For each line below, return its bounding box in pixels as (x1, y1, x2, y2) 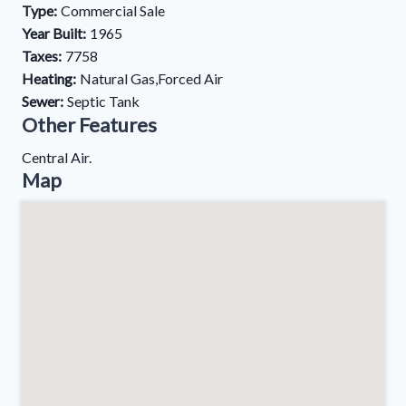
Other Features (22, 112, 157, 137)
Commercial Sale (61, 2, 165, 19)
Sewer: (22, 92, 63, 110)
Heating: (22, 70, 76, 87)
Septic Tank (67, 92, 140, 110)
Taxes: (22, 47, 62, 64)
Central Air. (22, 149, 92, 166)
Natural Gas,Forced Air (80, 70, 223, 87)
